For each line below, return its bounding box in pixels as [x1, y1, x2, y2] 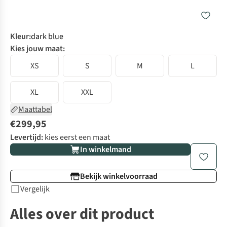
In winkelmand [80, 144, 131, 156]
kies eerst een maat [45, 132, 110, 143]
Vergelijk [20, 183, 50, 195]
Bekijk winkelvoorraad [80, 171, 158, 182]
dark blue [31, 31, 63, 43]
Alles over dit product [10, 203, 154, 225]
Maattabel [18, 104, 52, 116]
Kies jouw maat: [10, 43, 65, 55]
